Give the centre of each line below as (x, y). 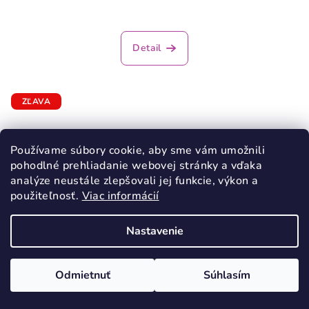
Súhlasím (227, 275)
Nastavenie (154, 231)
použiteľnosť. (46, 196)
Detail (147, 48)
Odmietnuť (82, 275)
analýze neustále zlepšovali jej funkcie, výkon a (134, 181)
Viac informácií (120, 196)
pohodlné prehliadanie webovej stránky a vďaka (136, 166)
